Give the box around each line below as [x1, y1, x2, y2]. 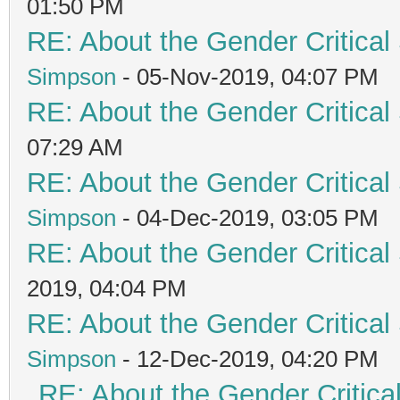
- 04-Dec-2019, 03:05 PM [116, 204, 379, 231]
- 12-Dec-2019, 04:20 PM [116, 345, 379, 372]
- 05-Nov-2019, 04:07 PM [116, 62, 379, 90]
